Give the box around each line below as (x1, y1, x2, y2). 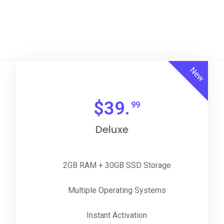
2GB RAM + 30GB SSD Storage (62, 160, 171, 170)
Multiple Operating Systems (67, 185, 166, 195)
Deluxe (95, 122, 128, 136)
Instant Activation (86, 210, 147, 220)
